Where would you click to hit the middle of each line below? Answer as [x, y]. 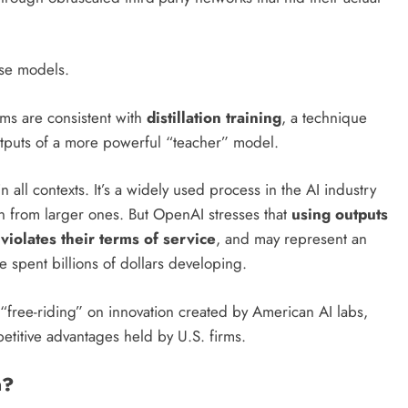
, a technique [324, 117]
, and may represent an [291, 239]
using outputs [340, 214]
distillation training [214, 117]
